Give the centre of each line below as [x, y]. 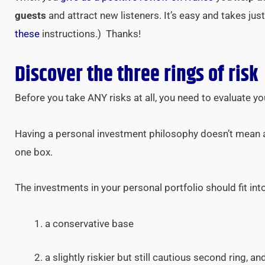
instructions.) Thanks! [90, 34]
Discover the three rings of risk [137, 75]
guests [30, 15]
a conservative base [89, 224]
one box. [34, 152]
